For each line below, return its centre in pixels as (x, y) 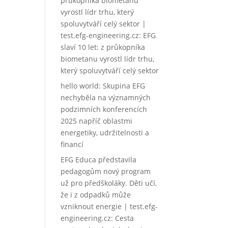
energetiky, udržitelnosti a (105, 133)
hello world (80, 86)
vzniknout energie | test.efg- (109, 206)
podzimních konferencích (104, 109)
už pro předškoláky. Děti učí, (109, 183)
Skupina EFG (124, 86)
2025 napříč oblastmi (97, 121)
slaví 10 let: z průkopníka (103, 47)
